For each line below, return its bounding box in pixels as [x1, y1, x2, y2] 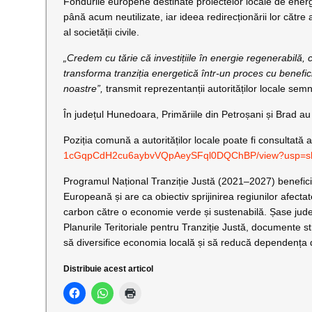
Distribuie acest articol [63, 264, 154, 274]
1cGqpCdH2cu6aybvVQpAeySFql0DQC [63, 150, 239, 162]
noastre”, [63, 83, 104, 95]
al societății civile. [63, 26, 140, 38]
